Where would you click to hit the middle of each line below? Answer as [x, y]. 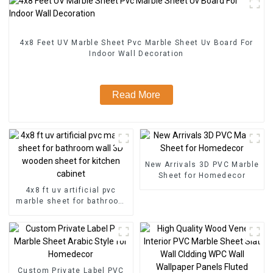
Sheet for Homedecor [215, 175]
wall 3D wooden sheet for [71, 212]
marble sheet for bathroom [71, 201]
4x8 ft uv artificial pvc [71, 190]
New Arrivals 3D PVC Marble [202, 164]
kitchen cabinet [71, 223]
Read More [136, 94]
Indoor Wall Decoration [136, 53]
